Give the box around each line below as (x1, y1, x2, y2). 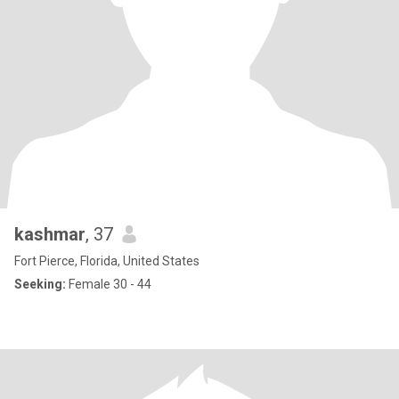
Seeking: (14, 277, 66, 291)
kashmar (14, 224, 85, 245)
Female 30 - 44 (66, 277, 151, 291)
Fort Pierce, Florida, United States (14, 254, 199, 268)
